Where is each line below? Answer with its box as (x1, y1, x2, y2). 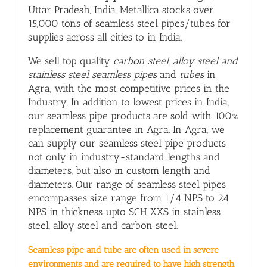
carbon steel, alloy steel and (113, 55, 238, 67)
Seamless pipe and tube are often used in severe (27, 244, 219, 256)
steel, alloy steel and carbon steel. (27, 219, 178, 232)
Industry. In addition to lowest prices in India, (27, 96, 229, 108)
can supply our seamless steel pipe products (27, 137, 226, 150)
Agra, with (27, 82, 74, 95)
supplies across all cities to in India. (27, 31, 182, 44)
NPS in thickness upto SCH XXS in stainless (27, 206, 221, 218)
